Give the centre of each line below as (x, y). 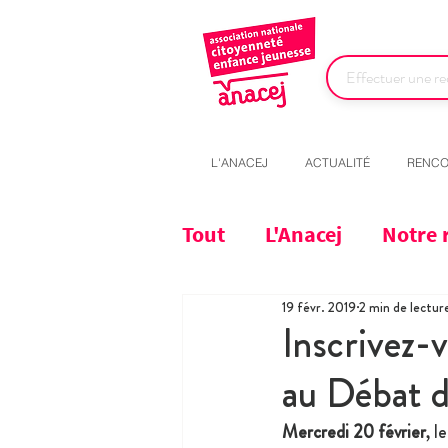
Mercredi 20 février (354, 432)
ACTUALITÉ (337, 163)
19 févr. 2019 (319, 306)
